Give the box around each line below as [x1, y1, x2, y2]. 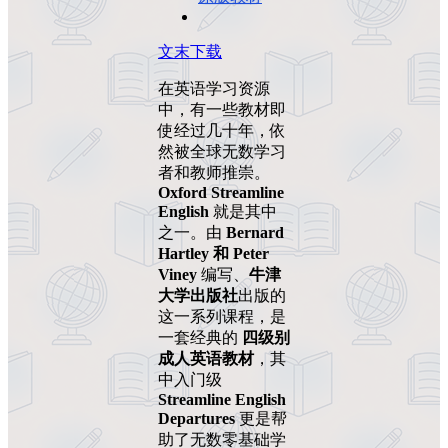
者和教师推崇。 [158, 164, 270, 182]
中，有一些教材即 [158, 101, 286, 119]
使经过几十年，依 [158, 122, 286, 140]
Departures [158, 410, 235, 428]
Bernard [226, 224, 284, 242]
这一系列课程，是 [158, 308, 286, 326]
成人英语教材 [158, 350, 254, 368]
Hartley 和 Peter [158, 245, 269, 263]
